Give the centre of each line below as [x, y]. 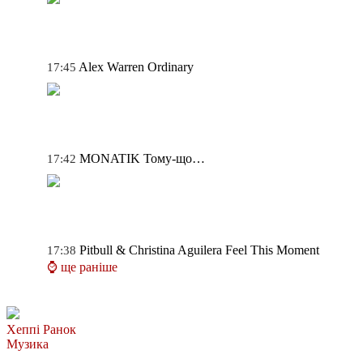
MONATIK [110, 158]
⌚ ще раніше [82, 267]
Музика [28, 344]
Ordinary [171, 66]
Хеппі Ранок [41, 329]
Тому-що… [174, 158]
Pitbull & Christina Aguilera [151, 250]
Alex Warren [111, 66]
